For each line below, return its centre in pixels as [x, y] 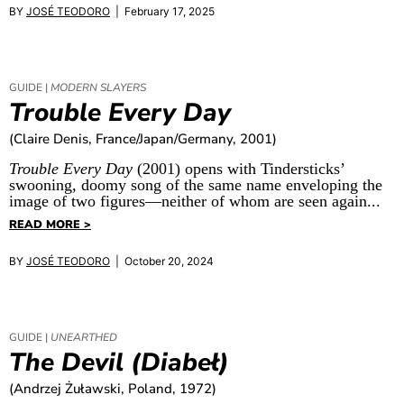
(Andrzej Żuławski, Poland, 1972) [113, 389]
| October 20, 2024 [162, 261]
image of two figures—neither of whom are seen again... [195, 202]
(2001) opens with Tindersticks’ [239, 169]
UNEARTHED [84, 338]
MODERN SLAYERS [98, 88]
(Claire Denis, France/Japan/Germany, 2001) [143, 139]
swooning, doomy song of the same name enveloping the [196, 185]
